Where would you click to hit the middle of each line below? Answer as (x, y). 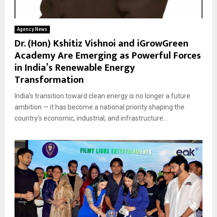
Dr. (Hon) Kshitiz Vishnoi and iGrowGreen (101, 43)
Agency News (32, 29)
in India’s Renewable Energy (75, 68)
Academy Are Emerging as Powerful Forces (108, 55)
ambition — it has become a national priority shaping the (100, 107)
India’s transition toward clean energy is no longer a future (102, 96)
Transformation (49, 80)
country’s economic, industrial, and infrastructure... (91, 118)
